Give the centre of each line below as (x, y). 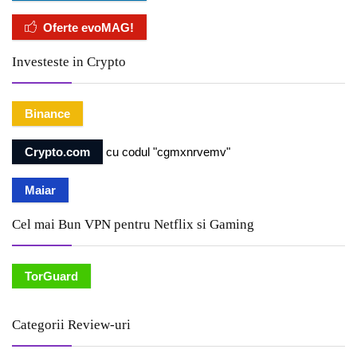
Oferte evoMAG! (88, 28)
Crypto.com (57, 152)
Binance (47, 114)
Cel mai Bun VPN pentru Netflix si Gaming (133, 225)
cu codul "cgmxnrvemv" (167, 152)
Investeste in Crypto (69, 62)
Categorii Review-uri (71, 325)
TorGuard (51, 277)
